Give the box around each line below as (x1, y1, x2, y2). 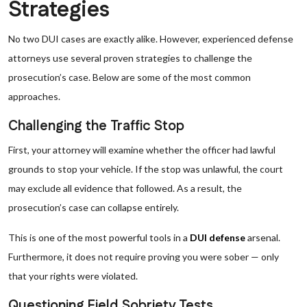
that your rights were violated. (8, 270, 138, 282)
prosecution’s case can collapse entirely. (8, 201, 179, 213)
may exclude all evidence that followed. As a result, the (8, 182, 242, 194)
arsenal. (245, 232, 280, 243)
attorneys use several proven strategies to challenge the (8, 52, 252, 64)
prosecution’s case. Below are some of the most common (8, 71, 251, 83)
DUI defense (190, 232, 245, 243)
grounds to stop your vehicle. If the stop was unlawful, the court (8, 163, 283, 175)
